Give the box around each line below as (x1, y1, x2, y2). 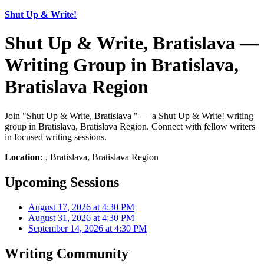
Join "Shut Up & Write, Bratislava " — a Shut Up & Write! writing (5, 110, 253, 121)
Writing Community (5, 245, 128, 261)
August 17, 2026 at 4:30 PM (28, 202, 134, 212)
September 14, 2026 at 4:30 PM (28, 223, 147, 233)
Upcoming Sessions (5, 174, 119, 190)
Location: (5, 151, 43, 162)
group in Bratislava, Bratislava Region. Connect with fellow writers (5, 121, 255, 131)
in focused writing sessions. (5, 131, 107, 142)
